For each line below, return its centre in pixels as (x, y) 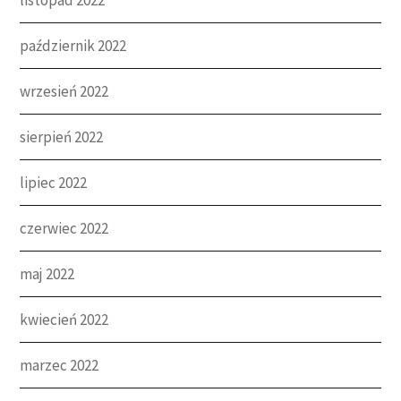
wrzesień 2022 (64, 91)
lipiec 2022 (54, 182)
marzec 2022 (60, 365)
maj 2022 (47, 273)
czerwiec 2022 (64, 228)
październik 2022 (73, 45)
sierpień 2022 (62, 137)
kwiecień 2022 (64, 319)
